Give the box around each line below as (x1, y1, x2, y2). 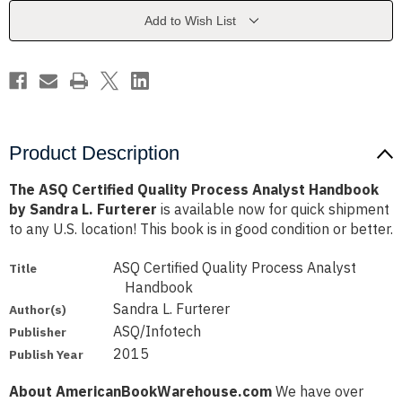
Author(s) (9, 301, 66, 319)
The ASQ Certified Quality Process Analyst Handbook (9, 180, 379, 199)
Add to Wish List (144, 13, 236, 29)
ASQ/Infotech (113, 322, 202, 341)
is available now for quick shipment (157, 200, 389, 219)
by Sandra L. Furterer (9, 200, 157, 219)
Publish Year (9, 346, 83, 363)
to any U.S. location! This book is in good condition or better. (9, 220, 393, 239)
